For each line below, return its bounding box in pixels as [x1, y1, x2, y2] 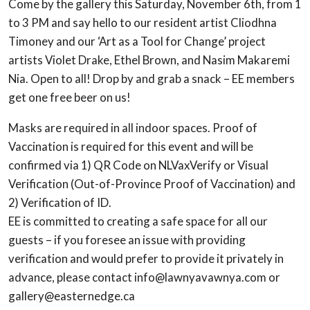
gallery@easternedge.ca [8, 288, 135, 303]
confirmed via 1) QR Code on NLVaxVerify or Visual [8, 157, 268, 172]
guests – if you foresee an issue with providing [8, 232, 246, 247]
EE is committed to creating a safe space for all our [8, 213, 268, 228]
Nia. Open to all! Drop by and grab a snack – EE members [8, 71, 295, 86]
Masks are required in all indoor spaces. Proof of [8, 120, 257, 135]
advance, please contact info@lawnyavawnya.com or [8, 269, 280, 284]
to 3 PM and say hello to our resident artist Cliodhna [8, 15, 277, 30]
